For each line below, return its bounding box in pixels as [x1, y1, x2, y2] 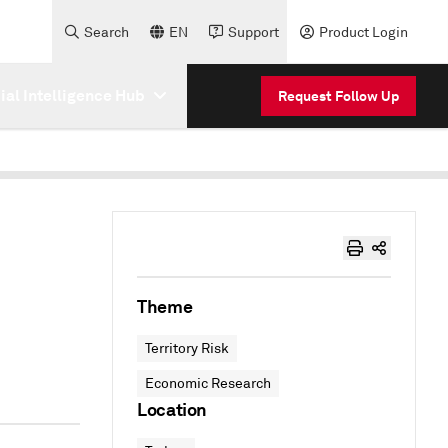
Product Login [319, 23, 408, 41]
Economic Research [145, 375, 271, 392]
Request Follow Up [278, 86, 399, 105]
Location [137, 398, 208, 421]
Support [228, 23, 279, 41]
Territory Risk [145, 340, 229, 357]
